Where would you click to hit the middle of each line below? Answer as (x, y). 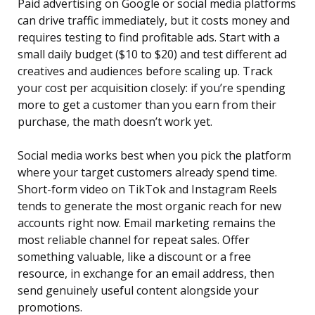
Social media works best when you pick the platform (154, 156)
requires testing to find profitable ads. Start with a (149, 38)
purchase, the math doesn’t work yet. (115, 122)
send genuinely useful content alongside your (138, 291)
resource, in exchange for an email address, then (146, 274)
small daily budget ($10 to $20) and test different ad (152, 54)
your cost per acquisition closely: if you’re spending (152, 88)
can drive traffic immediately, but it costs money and (154, 21)
